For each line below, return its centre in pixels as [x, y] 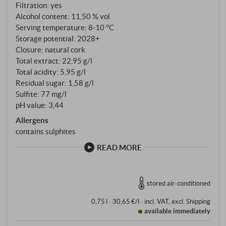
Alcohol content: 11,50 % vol [63, 16]
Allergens [32, 120]
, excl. [177, 202]
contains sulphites [46, 131]
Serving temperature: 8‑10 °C [65, 27]
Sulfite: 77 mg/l [41, 94]
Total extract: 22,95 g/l [54, 61]
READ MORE [119, 148]
